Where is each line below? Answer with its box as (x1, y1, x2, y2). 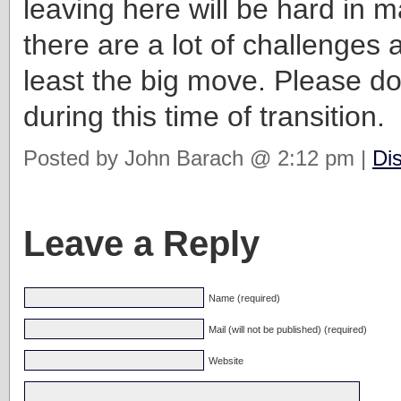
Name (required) (209, 292, 280, 303)
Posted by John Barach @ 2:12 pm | (23, 145, 372, 170)
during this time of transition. (23, 99, 385, 132)
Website (209, 354, 243, 366)
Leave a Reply (23, 222, 260, 264)
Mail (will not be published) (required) (209, 323, 367, 335)
